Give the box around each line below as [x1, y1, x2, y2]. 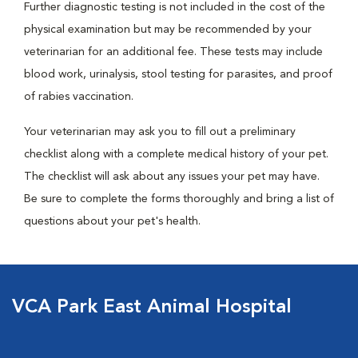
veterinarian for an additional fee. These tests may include [24, 46, 323, 58]
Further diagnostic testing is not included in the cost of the [24, 2, 325, 13]
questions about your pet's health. [24, 216, 201, 227]
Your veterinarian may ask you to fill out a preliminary [24, 126, 296, 137]
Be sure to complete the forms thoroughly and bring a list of [24, 193, 334, 205]
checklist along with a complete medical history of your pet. [24, 149, 328, 160]
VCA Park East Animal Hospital [12, 298, 292, 317]
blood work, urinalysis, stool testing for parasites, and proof [24, 69, 332, 80]
